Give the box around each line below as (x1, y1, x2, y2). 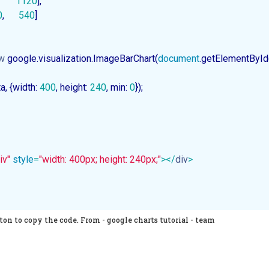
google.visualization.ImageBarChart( (5, 53, 158, 65)
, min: (106, 82, 130, 94)
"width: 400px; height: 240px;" (39, 154, 161, 166)
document (158, 53, 199, 65)
